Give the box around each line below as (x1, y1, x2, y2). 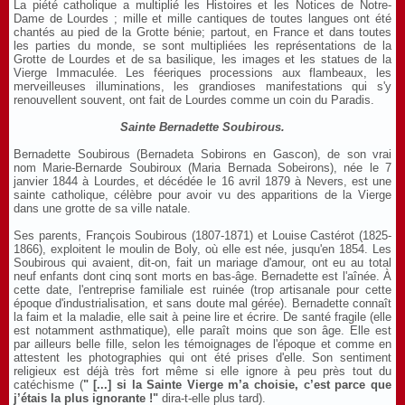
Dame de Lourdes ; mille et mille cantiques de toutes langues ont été (14, 12, 391, 25)
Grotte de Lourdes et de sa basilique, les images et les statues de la (14, 52, 391, 66)
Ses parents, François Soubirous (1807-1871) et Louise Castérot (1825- (14, 229, 391, 242)
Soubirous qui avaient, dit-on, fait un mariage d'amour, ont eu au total (14, 256, 391, 269)
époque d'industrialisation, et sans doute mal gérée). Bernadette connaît (14, 297, 391, 310)
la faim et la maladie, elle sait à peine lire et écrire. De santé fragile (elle (14, 310, 391, 324)
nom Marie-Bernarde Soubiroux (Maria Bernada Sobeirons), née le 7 (14, 161, 391, 174)
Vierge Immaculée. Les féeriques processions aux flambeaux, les (14, 66, 391, 80)
